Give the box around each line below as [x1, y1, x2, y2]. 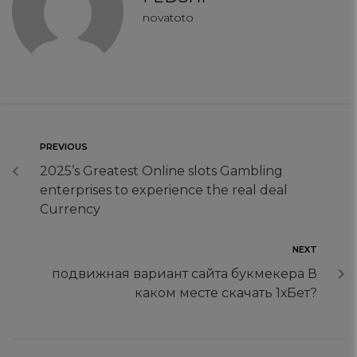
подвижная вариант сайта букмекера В [52, 266, 317, 282]
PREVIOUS [40, 141, 88, 153]
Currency [40, 202, 100, 218]
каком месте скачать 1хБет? [135, 285, 317, 301]
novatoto [143, 10, 194, 25]
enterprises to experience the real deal [40, 182, 288, 198]
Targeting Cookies [24, 6, 134, 19]
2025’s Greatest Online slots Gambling [40, 163, 283, 179]
